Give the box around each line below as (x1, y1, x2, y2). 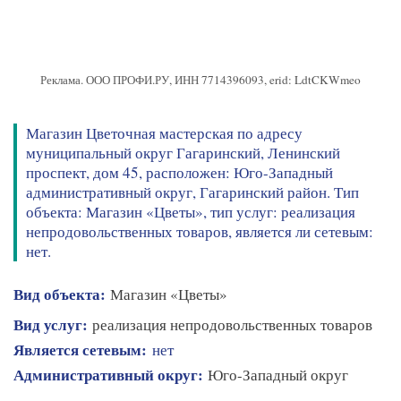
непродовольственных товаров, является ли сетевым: (26, 220, 373, 242)
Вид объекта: (13, 283, 106, 306)
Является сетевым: (13, 338, 152, 362)
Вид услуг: (13, 313, 88, 337)
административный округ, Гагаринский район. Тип (26, 181, 359, 202)
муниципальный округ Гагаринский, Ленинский (26, 141, 340, 163)
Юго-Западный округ (208, 364, 348, 386)
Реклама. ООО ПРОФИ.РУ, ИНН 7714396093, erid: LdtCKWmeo (40, 71, 361, 88)
